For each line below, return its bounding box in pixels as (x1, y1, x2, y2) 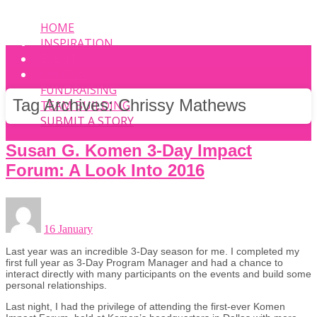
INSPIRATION (40, 35, 113, 51)
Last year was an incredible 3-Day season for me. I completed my (6, 245, 299, 257)
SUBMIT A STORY (40, 113, 134, 129)
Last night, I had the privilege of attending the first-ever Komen (6, 300, 285, 312)
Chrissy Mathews (118, 95, 246, 115)
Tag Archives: (13, 95, 118, 115)
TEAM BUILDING (40, 98, 130, 113)
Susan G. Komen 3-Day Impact (6, 140, 252, 160)
